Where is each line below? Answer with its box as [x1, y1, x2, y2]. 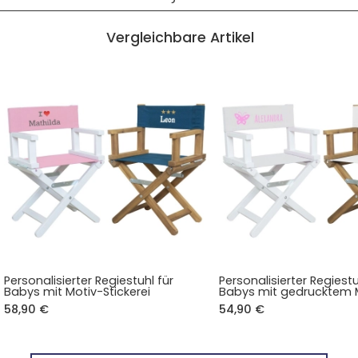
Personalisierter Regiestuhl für [4, 272, 174, 288]
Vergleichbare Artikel [106, 28, 255, 48]
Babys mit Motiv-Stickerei [4, 283, 151, 300]
